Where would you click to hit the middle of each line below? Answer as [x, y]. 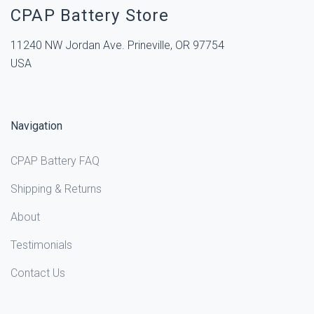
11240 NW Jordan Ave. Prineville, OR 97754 [117, 45]
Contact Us [38, 273]
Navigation [36, 125]
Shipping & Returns [56, 189]
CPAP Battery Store [90, 15]
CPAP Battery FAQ [55, 161]
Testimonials [41, 245]
